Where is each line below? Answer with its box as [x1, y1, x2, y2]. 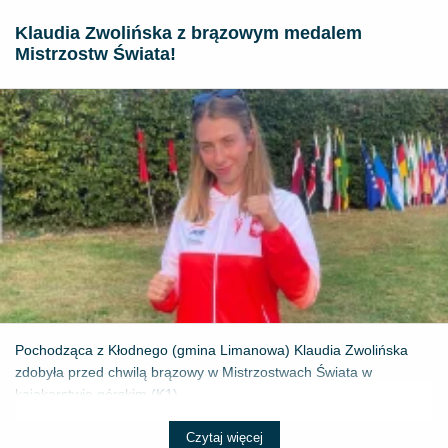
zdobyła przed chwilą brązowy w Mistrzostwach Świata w [15, 363, 372, 380]
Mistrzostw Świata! [15, 43, 176, 64]
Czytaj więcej [185, 429, 263, 445]
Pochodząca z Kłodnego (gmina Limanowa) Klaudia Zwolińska [15, 341, 408, 358]
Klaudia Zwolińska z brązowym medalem [15, 22, 362, 43]
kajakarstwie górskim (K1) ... [15, 385, 194, 402]
